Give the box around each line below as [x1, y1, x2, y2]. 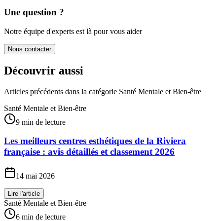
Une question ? [4, 7, 64, 18]
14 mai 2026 [16, 172, 55, 181]
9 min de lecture [16, 117, 66, 126]
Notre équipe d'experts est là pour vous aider [4, 27, 142, 36]
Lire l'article [8, 190, 40, 198]
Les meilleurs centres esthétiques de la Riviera [4, 136, 186, 147]
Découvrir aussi [4, 64, 83, 77]
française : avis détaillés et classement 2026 [4, 147, 175, 157]
